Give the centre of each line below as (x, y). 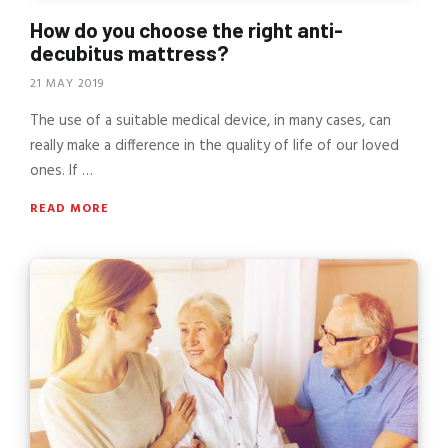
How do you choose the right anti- (186, 29)
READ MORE (69, 209)
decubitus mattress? (129, 52)
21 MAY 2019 (67, 84)
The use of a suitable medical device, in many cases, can (210, 121)
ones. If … (61, 171)
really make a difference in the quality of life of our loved (214, 146)
